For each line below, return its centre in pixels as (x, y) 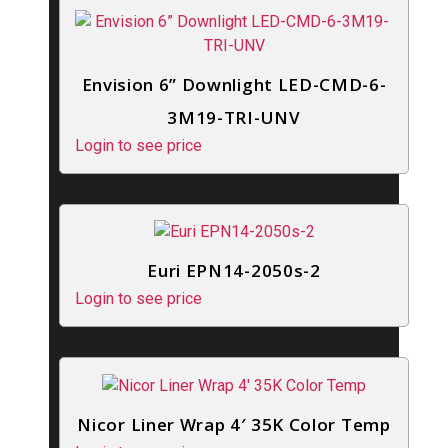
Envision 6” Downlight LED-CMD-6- (234, 84)
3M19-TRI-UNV (234, 117)
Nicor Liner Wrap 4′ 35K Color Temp (234, 425)
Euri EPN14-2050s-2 (234, 271)
